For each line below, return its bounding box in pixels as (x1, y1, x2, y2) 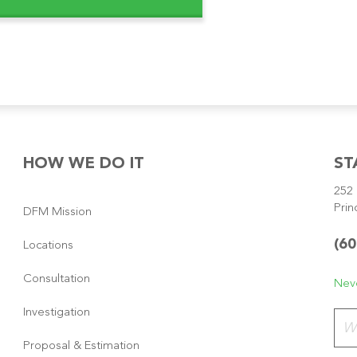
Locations (23, 239, 73, 252)
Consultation (23, 273, 90, 285)
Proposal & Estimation (23, 339, 139, 352)
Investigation (23, 306, 90, 319)
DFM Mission (23, 206, 92, 218)
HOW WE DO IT (23, 155, 144, 172)
